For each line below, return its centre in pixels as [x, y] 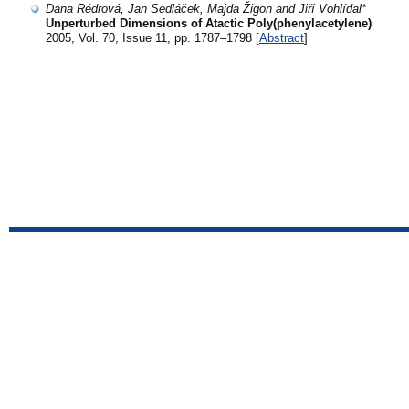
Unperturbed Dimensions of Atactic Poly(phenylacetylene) [209, 24]
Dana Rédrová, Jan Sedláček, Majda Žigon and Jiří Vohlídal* [206, 9]
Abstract [282, 38]
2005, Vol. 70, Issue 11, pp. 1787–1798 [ [152, 38]
